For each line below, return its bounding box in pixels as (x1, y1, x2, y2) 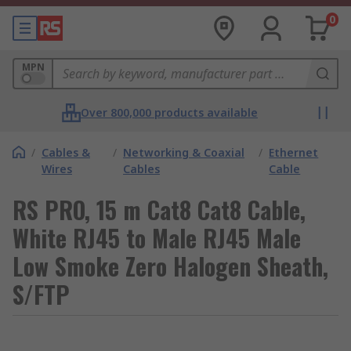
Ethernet (269, 145, 319, 160)
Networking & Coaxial (123, 145, 245, 160)
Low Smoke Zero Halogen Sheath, (13, 248, 328, 284)
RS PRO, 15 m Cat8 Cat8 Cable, (13, 192, 306, 227)
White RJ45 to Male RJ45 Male (13, 220, 301, 255)
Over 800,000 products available (81, 105, 258, 120)
